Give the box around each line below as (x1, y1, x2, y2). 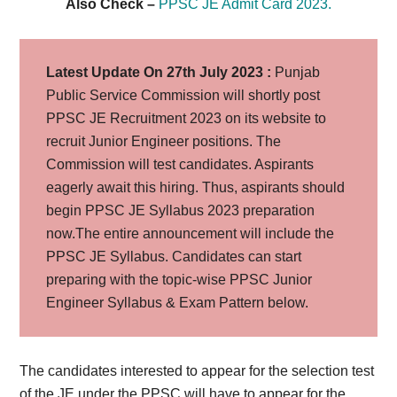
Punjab (271, 65, 321, 80)
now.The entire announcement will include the (46, 226, 335, 241)
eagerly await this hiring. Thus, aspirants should (46, 180, 346, 195)
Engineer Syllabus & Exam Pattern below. (46, 295, 309, 310)
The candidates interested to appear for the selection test (19, 363, 375, 378)
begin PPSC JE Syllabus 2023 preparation (46, 203, 315, 218)
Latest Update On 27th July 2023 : (46, 65, 272, 80)
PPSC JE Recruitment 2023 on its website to (46, 111, 327, 126)
